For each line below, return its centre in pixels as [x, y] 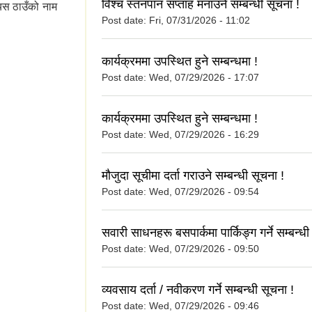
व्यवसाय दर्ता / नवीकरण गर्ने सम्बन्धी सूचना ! [198, 290]
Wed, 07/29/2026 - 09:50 [204, 249]
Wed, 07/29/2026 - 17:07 [204, 78]
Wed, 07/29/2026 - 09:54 [204, 192]
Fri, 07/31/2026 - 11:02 [200, 21]
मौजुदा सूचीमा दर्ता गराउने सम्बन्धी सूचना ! [193, 176]
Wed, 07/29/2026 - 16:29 [204, 135]
